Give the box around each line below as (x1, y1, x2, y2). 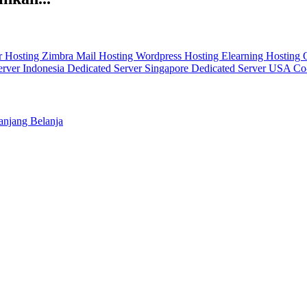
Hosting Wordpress (99, 49, 184, 62)
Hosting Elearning (184, 49, 266, 62)
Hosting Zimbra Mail (5, 49, 99, 62)
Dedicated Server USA (191, 62, 293, 74)
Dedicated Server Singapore (67, 62, 191, 74)
